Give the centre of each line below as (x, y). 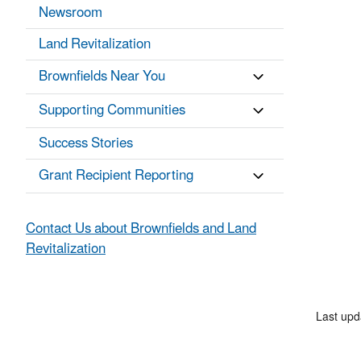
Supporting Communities (112, 111)
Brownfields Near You (102, 77)
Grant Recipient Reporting (116, 176)
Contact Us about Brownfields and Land (141, 229)
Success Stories (86, 144)
